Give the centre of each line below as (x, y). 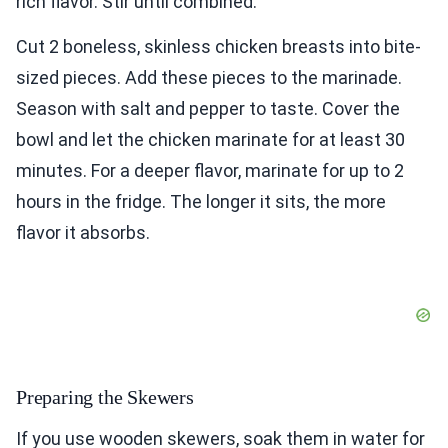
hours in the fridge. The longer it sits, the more (201, 201)
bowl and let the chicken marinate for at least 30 (210, 139)
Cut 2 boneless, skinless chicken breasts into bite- (218, 46)
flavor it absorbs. (83, 232)
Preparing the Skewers (105, 396)
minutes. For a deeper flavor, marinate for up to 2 (210, 170)
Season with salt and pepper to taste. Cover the (208, 108)
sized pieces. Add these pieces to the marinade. (209, 77)
